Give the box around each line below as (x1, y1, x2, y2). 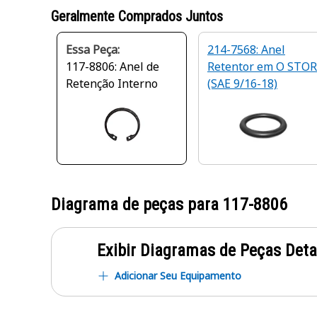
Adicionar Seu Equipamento (115, 269, 241, 282)
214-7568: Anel (207, 42, 285, 57)
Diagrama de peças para (51, 195, 223, 214)
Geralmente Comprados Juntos (51, 8, 223, 25)
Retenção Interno (66, 76, 158, 91)
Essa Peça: (66, 42, 120, 57)
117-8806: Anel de (66, 59, 159, 74)
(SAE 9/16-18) (207, 76, 277, 91)
